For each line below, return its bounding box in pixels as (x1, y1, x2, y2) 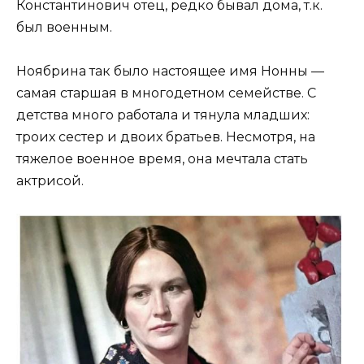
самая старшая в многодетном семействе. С (16, 85, 316, 102)
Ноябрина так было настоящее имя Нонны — (16, 63, 324, 80)
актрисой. (16, 173, 84, 189)
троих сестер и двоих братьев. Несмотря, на (16, 129, 315, 145)
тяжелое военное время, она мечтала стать (16, 151, 308, 167)
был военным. (16, 19, 112, 35)
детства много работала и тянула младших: (16, 107, 310, 123)
